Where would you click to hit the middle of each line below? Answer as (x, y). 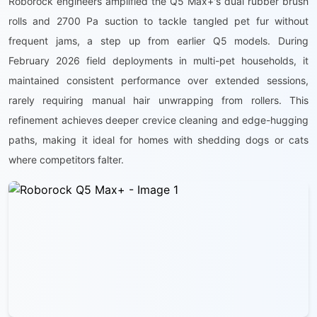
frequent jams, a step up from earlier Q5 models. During (158, 41)
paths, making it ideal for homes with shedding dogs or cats (158, 140)
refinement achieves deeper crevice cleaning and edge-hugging (158, 120)
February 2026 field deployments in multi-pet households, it (158, 60)
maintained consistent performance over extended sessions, (158, 80)
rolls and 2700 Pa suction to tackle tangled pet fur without (158, 21)
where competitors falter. (66, 160)
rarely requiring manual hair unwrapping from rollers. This (158, 100)
